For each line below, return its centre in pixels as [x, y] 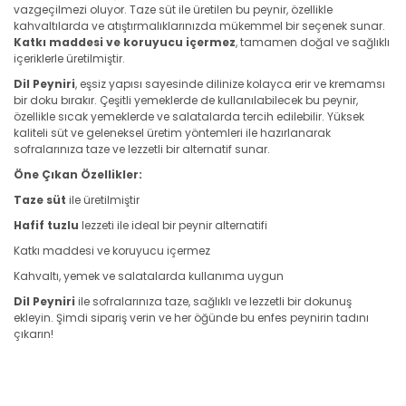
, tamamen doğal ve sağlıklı [313, 42]
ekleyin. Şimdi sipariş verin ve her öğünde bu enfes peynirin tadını [191, 318]
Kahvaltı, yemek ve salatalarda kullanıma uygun [149, 276]
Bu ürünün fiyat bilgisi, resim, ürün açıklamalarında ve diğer [199, 389]
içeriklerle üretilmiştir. [69, 58]
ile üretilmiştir [103, 200]
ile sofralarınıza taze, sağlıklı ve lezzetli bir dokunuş [213, 301]
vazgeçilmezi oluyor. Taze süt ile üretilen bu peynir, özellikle [173, 10]
